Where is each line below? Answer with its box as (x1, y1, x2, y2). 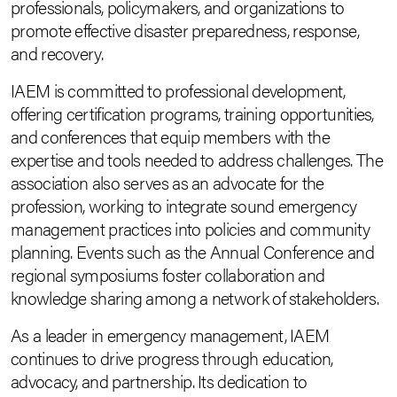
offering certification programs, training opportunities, (11, 100, 374, 126)
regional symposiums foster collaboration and (11, 261, 325, 287)
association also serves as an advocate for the (11, 169, 324, 195)
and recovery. (11, 40, 103, 66)
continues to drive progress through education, (11, 345, 333, 370)
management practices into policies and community (11, 215, 370, 241)
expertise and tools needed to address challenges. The (11, 146, 383, 172)
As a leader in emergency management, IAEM (11, 322, 330, 347)
